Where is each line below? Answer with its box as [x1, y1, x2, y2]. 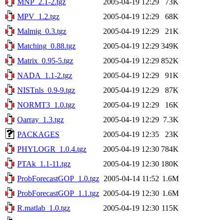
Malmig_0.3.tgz [17, 27, 66, 35]
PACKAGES [17, 130, 59, 138]
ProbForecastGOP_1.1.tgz [17, 189, 99, 197]
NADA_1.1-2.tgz [17, 71, 72, 80]
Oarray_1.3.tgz [17, 115, 64, 124]
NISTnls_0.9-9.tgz [17, 85, 75, 94]
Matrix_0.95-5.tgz [17, 56, 73, 65]
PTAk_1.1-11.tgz [17, 159, 71, 168]
